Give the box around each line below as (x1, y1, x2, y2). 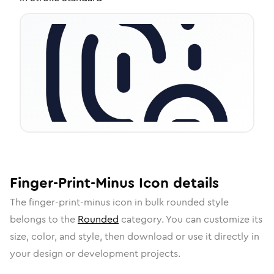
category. (119, 212, 166, 226)
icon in (110, 195, 145, 209)
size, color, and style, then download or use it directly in (10, 229, 259, 243)
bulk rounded (145, 195, 205, 209)
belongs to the (10, 212, 78, 226)
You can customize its (166, 212, 262, 226)
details (169, 172, 219, 193)
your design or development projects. (10, 246, 180, 261)
